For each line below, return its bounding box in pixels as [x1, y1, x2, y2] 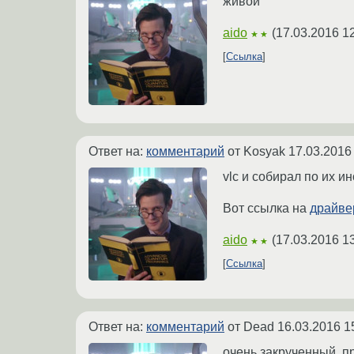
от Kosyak [224, 145, 288, 159]
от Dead [224, 320, 277, 334]
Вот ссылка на [223, 201, 310, 216]
